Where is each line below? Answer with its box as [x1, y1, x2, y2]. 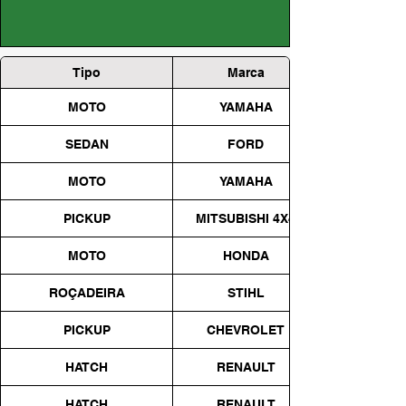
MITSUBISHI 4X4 [196, 210, 295, 226]
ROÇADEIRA [48, 285, 125, 300]
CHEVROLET [207, 322, 285, 337]
